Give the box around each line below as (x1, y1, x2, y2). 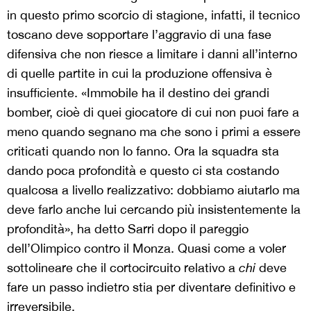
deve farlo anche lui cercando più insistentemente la (7, 201, 301, 217)
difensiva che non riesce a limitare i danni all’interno (7, 46, 297, 61)
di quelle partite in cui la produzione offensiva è (7, 65, 272, 81)
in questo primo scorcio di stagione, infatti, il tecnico (7, 7, 300, 22)
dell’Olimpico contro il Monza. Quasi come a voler (7, 240, 286, 255)
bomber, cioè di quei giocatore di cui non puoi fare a (7, 104, 299, 119)
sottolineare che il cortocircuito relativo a (7, 260, 239, 275)
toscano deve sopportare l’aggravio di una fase (7, 26, 271, 42)
